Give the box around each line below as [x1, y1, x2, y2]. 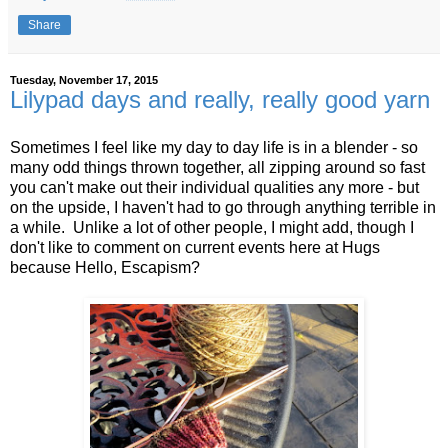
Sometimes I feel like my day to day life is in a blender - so [10, 138, 418, 156]
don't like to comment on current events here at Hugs [10, 238, 380, 256]
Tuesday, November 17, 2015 [10, 74, 158, 87]
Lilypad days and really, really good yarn [10, 86, 430, 114]
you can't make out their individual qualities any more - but [10, 178, 419, 196]
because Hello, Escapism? [10, 258, 200, 276]
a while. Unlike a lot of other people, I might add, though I [10, 218, 414, 236]
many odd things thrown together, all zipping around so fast [10, 158, 425, 176]
